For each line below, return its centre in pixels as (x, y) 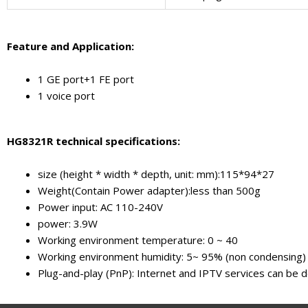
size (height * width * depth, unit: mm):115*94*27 (156, 174)
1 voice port (66, 95)
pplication (105, 46)
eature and (42, 46)
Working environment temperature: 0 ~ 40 (138, 240)
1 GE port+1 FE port (86, 79)
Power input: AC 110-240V (100, 207)
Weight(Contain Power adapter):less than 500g (149, 191)
